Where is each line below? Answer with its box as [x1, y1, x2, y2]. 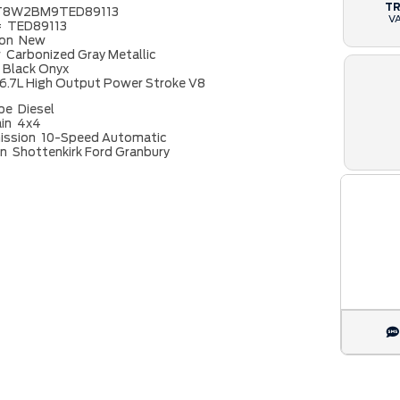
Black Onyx [3, 62, 70, 77]
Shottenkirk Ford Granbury [12, 145, 171, 160]
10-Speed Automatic [41, 130, 168, 146]
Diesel [18, 102, 55, 117]
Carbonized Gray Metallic [6, 47, 157, 62]
